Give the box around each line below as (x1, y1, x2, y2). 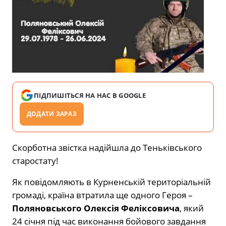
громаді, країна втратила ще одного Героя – (12, 189, 193, 201)
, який (180, 202, 204, 214)
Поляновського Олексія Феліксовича (12, 202, 180, 214)
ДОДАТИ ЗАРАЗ (27, 109, 77, 119)
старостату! (12, 155, 59, 167)
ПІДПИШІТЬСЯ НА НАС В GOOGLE (34, 91, 146, 100)
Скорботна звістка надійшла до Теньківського (12, 142, 202, 154)
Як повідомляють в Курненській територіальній (12, 176, 211, 188)
